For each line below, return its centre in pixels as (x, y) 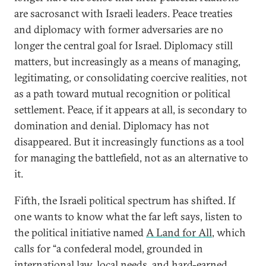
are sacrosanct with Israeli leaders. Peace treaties (123, 13)
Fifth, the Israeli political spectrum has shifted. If (125, 200)
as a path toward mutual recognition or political (122, 94)
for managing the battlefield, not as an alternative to (131, 158)
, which (229, 232)
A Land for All (179, 232)
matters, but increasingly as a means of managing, (127, 61)
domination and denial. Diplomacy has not (112, 126)
